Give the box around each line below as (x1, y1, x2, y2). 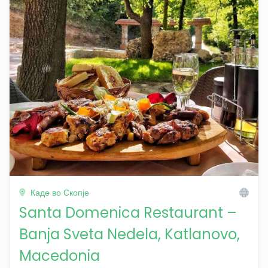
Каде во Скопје (28, 186, 89, 199)
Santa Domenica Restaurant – (19, 202, 237, 223)
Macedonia (19, 245, 100, 266)
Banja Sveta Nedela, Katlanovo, (19, 224, 240, 244)
